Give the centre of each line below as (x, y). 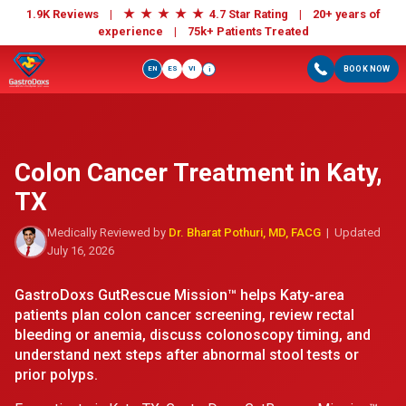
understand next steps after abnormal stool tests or (187, 354)
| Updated (351, 232)
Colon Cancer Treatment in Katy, (198, 172)
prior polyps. (56, 374)
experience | (142, 31)
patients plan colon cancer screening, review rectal (184, 314)
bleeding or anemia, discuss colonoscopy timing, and (193, 334)
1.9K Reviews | (74, 14)
